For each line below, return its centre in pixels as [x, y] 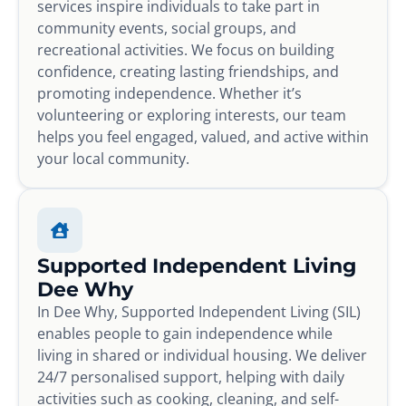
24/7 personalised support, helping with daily [191, 377]
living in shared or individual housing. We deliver [202, 355]
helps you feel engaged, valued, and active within [203, 136]
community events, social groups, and [167, 28]
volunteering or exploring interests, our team [192, 115]
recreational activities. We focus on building [186, 49]
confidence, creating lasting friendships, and [188, 71]
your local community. [113, 158]
